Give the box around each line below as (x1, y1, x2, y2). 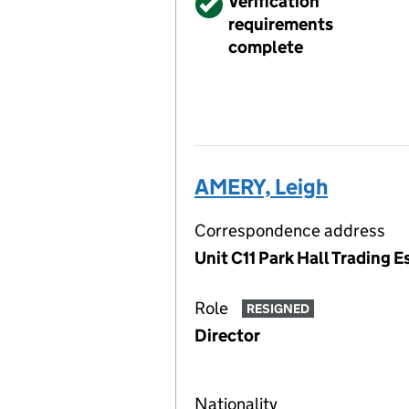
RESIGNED (246, 300, 309, 318)
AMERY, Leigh (194, 173, 328, 200)
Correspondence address (194, 220, 385, 241)
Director (194, 325, 260, 346)
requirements (228, 14, 333, 35)
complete (228, 37, 303, 58)
